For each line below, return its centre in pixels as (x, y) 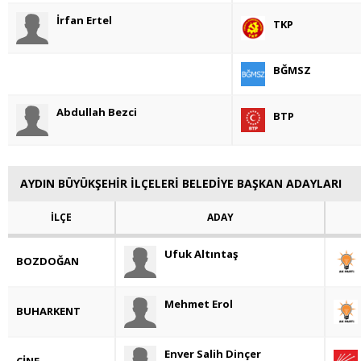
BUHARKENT (48, 311)
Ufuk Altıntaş (201, 254)
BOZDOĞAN (48, 261)
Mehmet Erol (199, 304)
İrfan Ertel (84, 21)
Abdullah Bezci (97, 112)
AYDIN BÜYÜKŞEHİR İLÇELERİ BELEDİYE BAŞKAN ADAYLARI (181, 184)
